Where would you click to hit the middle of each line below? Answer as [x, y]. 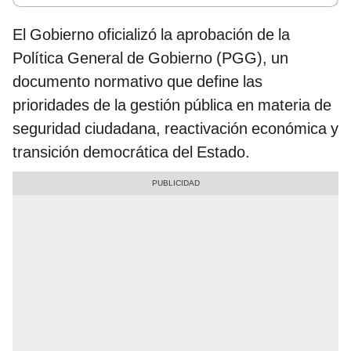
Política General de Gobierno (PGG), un [150, 58]
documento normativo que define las [138, 82]
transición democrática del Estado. [131, 152]
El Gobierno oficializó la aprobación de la [151, 35]
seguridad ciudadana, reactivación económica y [175, 129]
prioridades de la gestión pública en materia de [172, 105]
